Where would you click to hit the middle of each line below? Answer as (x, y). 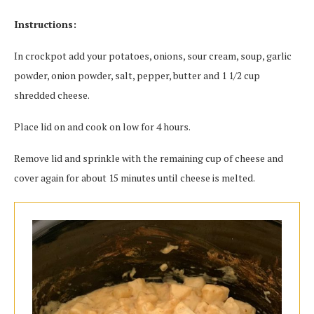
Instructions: (45, 24)
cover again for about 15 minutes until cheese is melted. (135, 178)
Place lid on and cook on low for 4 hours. (102, 127)
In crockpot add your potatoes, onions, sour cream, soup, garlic (153, 56)
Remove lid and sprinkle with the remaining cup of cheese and (149, 158)
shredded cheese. (52, 95)
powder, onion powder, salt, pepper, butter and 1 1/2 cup (137, 75)
